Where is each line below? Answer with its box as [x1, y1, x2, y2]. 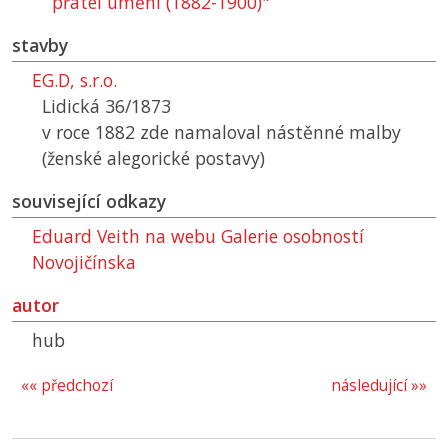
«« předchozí [21, 375, 113, 397]
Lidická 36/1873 [42, 94, 171, 119]
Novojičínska [32, 250, 136, 275]
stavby [12, 33, 68, 58]
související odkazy [12, 189, 166, 214]
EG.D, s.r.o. [32, 68, 117, 93]
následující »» [331, 375, 427, 397]
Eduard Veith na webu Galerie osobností [32, 224, 364, 249]
